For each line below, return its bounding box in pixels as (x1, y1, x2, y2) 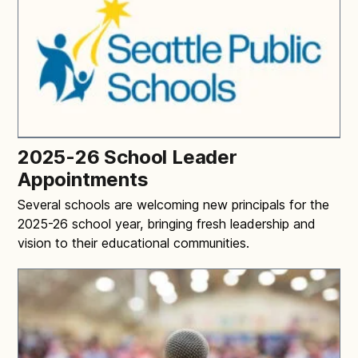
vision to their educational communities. (18, 234, 249, 251)
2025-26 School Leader (18, 145, 237, 169)
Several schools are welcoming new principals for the (18, 196, 329, 213)
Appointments (18, 167, 153, 191)
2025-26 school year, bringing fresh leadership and (18, 215, 316, 232)
